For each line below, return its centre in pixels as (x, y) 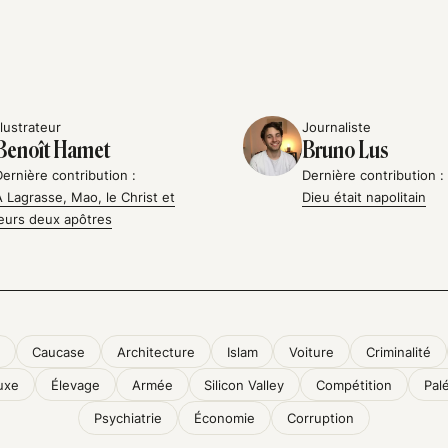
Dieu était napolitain (364, 197)
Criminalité (399, 351)
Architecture (155, 351)
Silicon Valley (244, 384)
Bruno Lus (346, 151)
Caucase (58, 351)
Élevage (75, 384)
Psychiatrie (128, 418)
